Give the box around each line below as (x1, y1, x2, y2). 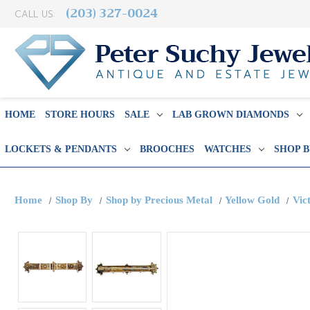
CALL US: (15, 8, 58, 21)
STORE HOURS (45, 109, 115, 120)
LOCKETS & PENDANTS (5, 144, 117, 154)
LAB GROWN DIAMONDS (172, 109, 289, 120)
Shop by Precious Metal (105, 194, 212, 206)
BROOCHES (139, 144, 194, 154)
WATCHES (203, 144, 251, 154)
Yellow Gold (225, 194, 280, 206)
